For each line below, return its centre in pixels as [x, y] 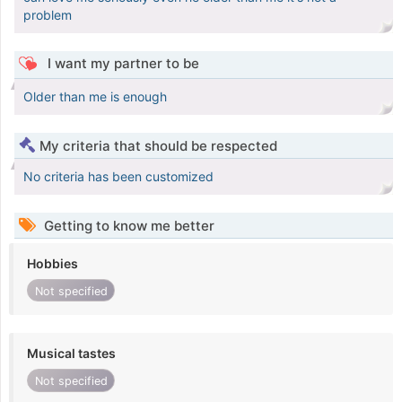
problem [48, 15]
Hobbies [52, 264]
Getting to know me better [127, 226]
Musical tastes [71, 354]
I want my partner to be [121, 64]
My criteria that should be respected [158, 146]
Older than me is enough [95, 97]
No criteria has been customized [118, 177]
